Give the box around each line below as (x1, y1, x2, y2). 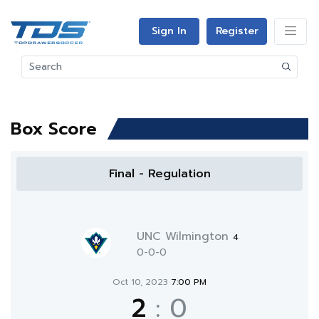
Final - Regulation (108, 165, 211, 182)
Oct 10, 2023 (113, 276, 171, 288)
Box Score (11, 116, 97, 142)
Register (215, 23, 258, 38)
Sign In (152, 23, 187, 38)
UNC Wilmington (136, 228, 233, 245)
